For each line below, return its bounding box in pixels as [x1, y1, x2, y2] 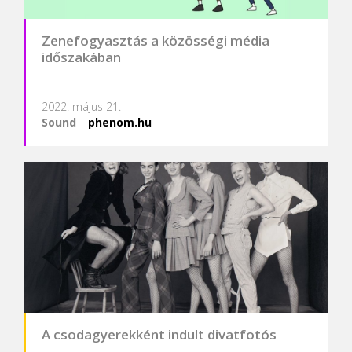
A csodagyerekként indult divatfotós [42, 324, 277, 343]
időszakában [42, 48, 121, 67]
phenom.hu [88, 115, 152, 130]
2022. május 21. [42, 99, 121, 115]
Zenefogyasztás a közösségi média [42, 31, 269, 50]
